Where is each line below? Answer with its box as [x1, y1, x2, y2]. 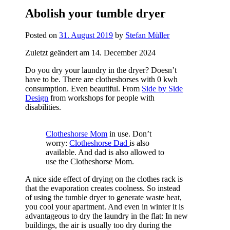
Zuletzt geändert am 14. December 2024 [25, 48, 156, 57]
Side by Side [142, 84, 183, 93]
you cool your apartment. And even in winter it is [25, 202, 184, 212]
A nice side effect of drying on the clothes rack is [25, 175, 183, 184]
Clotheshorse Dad [69, 139, 130, 148]
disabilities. [25, 103, 62, 112]
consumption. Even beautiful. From [25, 84, 142, 93]
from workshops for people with [48, 93, 155, 103]
